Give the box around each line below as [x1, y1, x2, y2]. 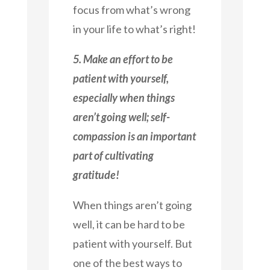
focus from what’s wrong [72, 2, 190, 16]
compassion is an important [72, 129, 196, 143]
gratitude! [72, 168, 119, 181]
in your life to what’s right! [72, 22, 196, 36]
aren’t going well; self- [72, 110, 170, 124]
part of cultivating [72, 148, 154, 162]
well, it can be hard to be [72, 217, 185, 231]
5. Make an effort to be [72, 52, 173, 66]
